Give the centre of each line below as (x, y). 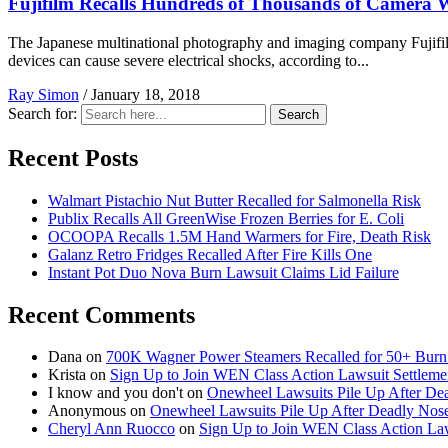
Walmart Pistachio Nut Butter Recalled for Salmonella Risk (234, 200)
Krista (67, 375)
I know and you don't (115, 393)
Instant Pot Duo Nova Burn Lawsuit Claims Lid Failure (223, 272)
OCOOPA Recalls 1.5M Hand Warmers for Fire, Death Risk (239, 236)
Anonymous (87, 411)
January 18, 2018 (145, 94)
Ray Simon (43, 94)
